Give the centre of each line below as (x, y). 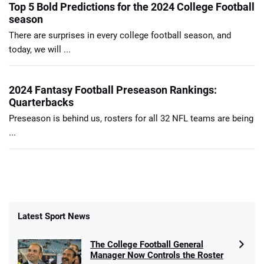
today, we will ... (40, 49)
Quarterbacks (41, 102)
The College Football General (147, 244)
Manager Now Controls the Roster (157, 255)
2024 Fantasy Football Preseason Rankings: (113, 90)
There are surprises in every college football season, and (120, 35)
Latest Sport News (54, 216)
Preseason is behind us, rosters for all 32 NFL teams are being (131, 118)
